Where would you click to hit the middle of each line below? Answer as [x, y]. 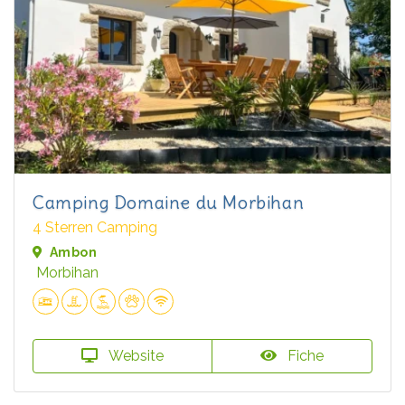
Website [134, 355]
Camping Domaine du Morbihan [169, 202]
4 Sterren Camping [95, 228]
